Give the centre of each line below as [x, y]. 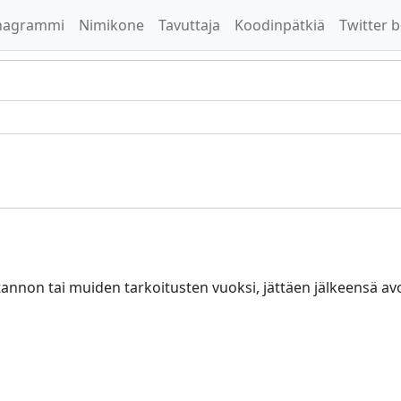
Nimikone [111, 25]
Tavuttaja [189, 25]
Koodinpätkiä [280, 25]
